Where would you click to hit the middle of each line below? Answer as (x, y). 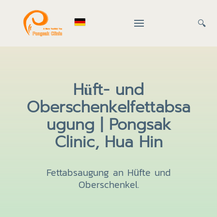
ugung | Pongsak (108, 125)
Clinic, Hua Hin (108, 142)
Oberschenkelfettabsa (108, 107)
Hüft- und (108, 90)
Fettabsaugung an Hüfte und (108, 172)
